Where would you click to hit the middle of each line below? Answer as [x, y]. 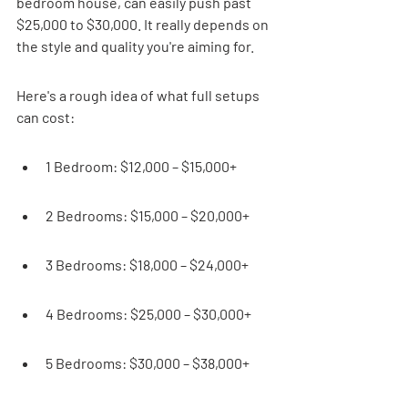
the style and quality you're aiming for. [135, 46]
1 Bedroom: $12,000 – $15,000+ [141, 166]
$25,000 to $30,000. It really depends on [144, 24]
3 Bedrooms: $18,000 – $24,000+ [147, 265]
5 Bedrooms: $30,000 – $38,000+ [148, 363]
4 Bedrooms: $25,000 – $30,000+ [148, 314]
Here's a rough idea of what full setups [139, 95]
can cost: [46, 117]
